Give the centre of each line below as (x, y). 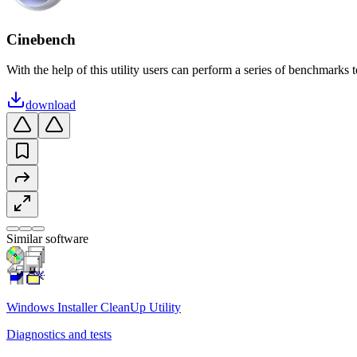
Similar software (47, 239)
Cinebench (41, 39)
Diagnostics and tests (59, 335)
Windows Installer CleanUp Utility (94, 308)
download (51, 105)
